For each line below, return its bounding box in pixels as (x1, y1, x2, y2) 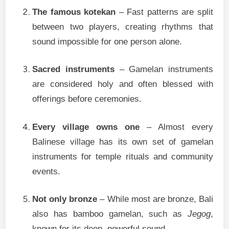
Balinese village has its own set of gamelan (32, 136, 213, 147)
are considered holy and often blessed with (32, 79, 213, 89)
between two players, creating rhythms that (32, 21, 213, 32)
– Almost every (140, 122, 213, 132)
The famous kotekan (32, 7, 116, 17)
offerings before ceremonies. (32, 94, 142, 104)
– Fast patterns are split (116, 7, 213, 17)
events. (32, 166, 61, 176)
